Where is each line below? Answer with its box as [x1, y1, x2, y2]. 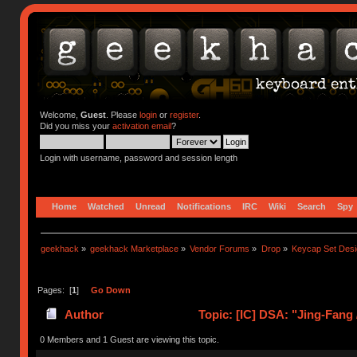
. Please [105, 110, 139, 120]
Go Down [90, 284, 131, 295]
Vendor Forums [190, 243, 250, 253]
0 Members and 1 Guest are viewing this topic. [39, 334, 219, 344]
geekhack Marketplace [90, 243, 179, 253]
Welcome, [39, 110, 80, 120]
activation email [112, 121, 171, 131]
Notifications [177, 201, 232, 211]
